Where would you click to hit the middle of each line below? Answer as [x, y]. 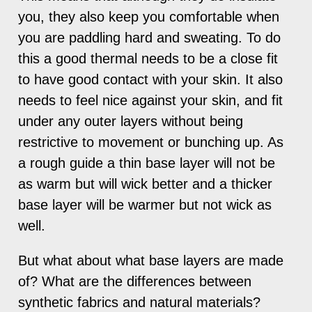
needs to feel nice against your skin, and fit [151, 100]
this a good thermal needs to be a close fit [148, 58]
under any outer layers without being [131, 121]
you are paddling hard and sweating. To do [150, 37]
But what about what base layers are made [151, 260]
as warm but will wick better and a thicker [146, 184]
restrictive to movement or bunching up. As [151, 142]
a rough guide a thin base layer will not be [147, 163]
